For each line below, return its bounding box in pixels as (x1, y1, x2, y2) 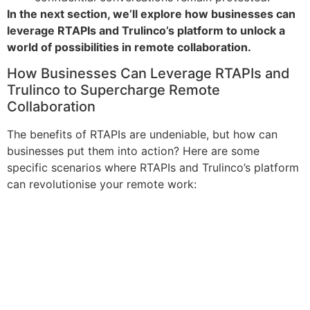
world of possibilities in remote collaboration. (7, 39, 251, 54)
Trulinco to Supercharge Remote (7, 82, 220, 99)
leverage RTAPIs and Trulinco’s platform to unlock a (7, 23, 285, 37)
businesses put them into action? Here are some (7, 144, 259, 158)
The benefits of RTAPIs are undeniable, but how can (7, 127, 277, 142)
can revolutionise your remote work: (7, 177, 197, 192)
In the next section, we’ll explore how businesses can (7, 6, 295, 21)
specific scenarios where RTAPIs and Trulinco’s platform (7, 161, 299, 175)
